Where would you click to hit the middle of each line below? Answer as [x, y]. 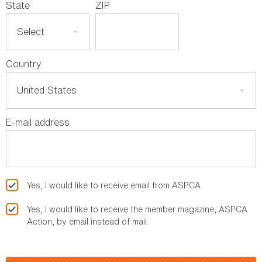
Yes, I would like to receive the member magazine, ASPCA [137, 209]
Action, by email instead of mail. [88, 222]
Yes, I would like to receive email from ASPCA [114, 185]
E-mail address [38, 123]
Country [24, 64]
